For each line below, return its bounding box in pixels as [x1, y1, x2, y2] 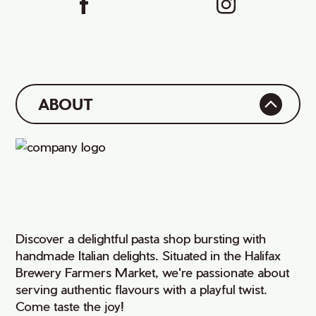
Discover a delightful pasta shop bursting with [16, 231, 267, 245]
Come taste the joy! [16, 298, 125, 313]
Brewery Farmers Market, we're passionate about [16, 265, 290, 279]
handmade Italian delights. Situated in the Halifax [16, 248, 281, 262]
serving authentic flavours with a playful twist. [16, 281, 268, 296]
